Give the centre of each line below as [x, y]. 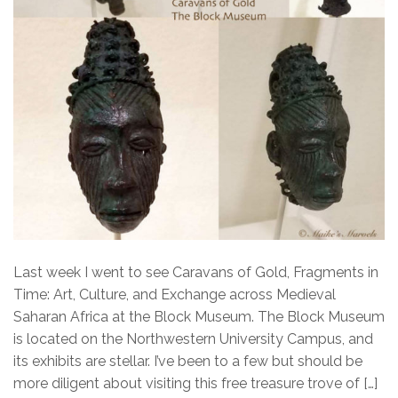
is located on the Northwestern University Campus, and [193, 338]
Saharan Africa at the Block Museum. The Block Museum [199, 316]
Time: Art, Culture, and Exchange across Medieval [175, 294]
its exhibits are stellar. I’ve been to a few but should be [188, 361]
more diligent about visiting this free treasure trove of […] [195, 383]
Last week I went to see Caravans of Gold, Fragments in [196, 272]
